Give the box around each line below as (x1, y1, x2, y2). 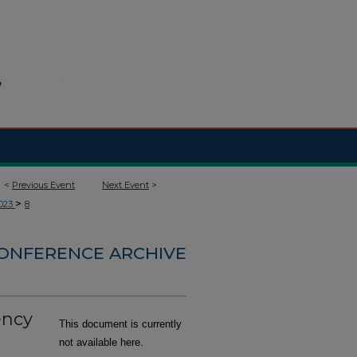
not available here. (59, 336, 143, 348)
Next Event (102, 179, 149, 190)
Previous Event (12, 179, 75, 190)
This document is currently (59, 318, 182, 330)
